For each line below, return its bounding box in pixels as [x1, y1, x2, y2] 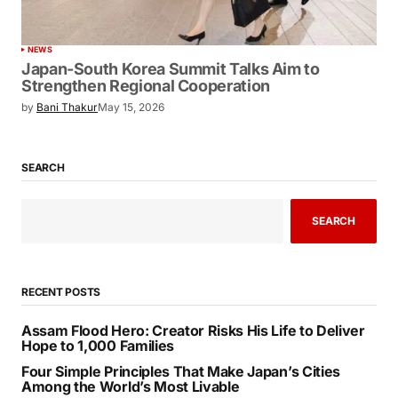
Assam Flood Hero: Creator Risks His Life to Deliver [21, 321, 365, 339]
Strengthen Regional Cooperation [21, 76, 270, 95]
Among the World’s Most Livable [21, 377, 240, 395]
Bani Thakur [36, 99, 98, 114]
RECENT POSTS [21, 284, 101, 298]
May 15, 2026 [98, 99, 164, 114]
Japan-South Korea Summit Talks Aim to [21, 59, 320, 78]
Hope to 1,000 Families [21, 336, 174, 354]
